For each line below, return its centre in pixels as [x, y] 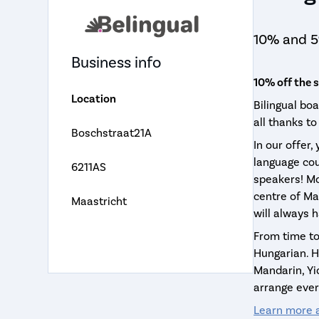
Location [94, 98]
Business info [117, 62]
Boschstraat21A [112, 132]
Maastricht [99, 201]
